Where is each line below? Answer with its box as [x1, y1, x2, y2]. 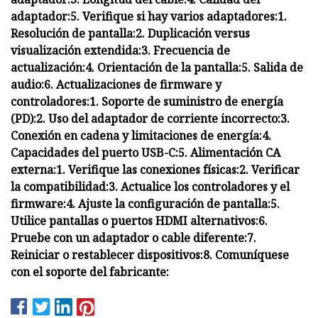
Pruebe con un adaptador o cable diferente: [11, 229, 247, 246]
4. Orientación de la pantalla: [85, 59, 241, 75]
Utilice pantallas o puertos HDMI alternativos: [11, 212, 258, 229]
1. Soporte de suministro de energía [89, 93, 283, 109]
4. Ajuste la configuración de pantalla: [66, 195, 270, 212]
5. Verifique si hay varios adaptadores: [70, 8, 278, 24]
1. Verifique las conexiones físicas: [56, 161, 239, 177]
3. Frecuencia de [141, 42, 230, 58]
